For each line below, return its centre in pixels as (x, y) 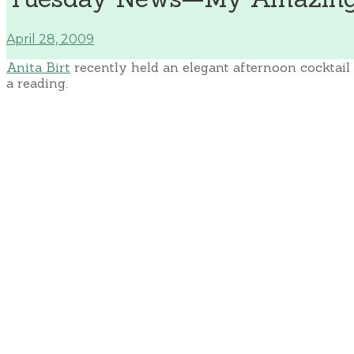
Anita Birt (38, 67)
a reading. (37, 83)
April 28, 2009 (50, 39)
